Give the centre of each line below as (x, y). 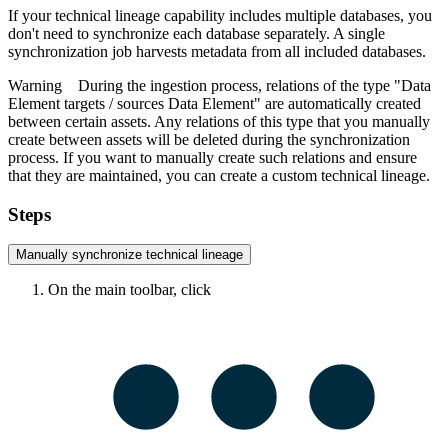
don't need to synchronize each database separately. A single (196, 33)
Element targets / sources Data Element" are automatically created (214, 103)
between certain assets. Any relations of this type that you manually (219, 121)
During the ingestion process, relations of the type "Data (254, 85)
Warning (43, 85)
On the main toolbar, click (129, 290)
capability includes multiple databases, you (296, 15)
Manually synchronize (81, 255)
